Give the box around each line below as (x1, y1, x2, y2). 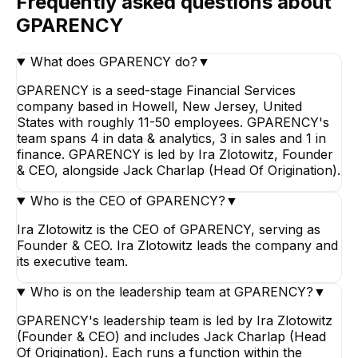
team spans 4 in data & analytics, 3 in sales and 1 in (17, 130, 326, 147)
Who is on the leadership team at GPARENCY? (30, 284, 313, 300)
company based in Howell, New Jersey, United (17, 98, 302, 115)
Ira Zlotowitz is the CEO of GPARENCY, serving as (17, 221, 320, 238)
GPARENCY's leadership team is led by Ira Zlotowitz (17, 312, 332, 329)
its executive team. (17, 253, 128, 270)
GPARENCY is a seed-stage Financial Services (17, 82, 296, 99)
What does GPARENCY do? (30, 54, 197, 70)
